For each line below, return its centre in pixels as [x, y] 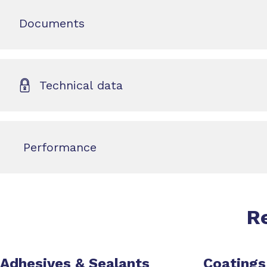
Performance [58, 147]
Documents [52, 23]
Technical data [79, 85]
